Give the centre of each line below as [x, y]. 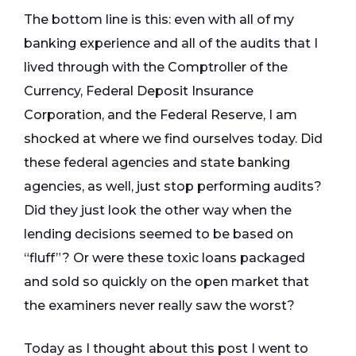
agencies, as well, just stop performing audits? [173, 187]
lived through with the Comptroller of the [156, 68]
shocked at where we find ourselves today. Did [173, 139]
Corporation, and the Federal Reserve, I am [161, 115]
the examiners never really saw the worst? [159, 306]
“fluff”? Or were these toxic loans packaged [164, 258]
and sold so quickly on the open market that [166, 282]
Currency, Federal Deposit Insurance [139, 91]
